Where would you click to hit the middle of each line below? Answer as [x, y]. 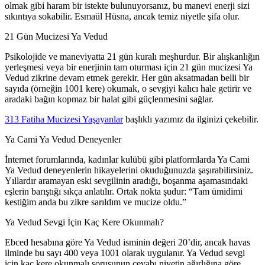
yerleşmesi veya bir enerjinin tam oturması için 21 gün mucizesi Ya [129, 67]
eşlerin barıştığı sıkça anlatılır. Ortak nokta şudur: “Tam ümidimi [124, 191]
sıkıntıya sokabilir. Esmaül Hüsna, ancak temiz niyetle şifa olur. [122, 16]
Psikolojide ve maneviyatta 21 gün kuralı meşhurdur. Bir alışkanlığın [132, 56]
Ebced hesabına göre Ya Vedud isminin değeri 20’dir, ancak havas [127, 242]
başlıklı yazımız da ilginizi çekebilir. [191, 119]
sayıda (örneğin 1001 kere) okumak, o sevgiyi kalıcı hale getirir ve [128, 88]
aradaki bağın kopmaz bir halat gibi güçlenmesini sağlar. [109, 99]
